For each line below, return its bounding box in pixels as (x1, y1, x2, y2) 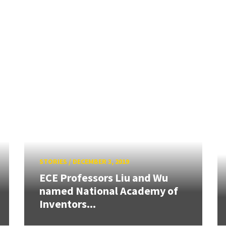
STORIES (39, 157, 67, 166)
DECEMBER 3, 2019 (72, 157, 129, 166)
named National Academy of (39, 183, 178, 198)
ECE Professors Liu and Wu (39, 170, 168, 185)
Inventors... (39, 196, 96, 211)
